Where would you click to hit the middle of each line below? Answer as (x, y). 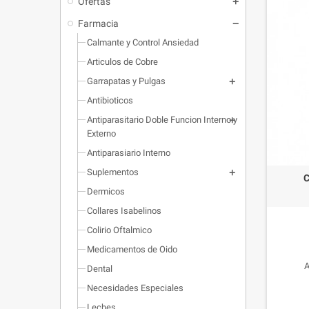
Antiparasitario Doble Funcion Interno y (162, 119)
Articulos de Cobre (122, 61)
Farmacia (98, 23)
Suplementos (113, 172)
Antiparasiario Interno (129, 152)
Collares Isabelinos (124, 210)
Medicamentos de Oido (132, 249)
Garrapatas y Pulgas (126, 81)
